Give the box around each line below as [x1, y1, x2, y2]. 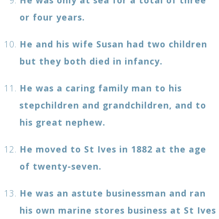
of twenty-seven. [20, 160, 102, 172]
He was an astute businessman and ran [20, 187, 206, 199]
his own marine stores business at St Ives [20, 204, 216, 216]
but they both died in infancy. [20, 55, 163, 67]
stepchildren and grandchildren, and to [20, 99, 206, 111]
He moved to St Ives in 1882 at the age [20, 143, 206, 155]
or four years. [20, 11, 85, 23]
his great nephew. [20, 116, 106, 128]
